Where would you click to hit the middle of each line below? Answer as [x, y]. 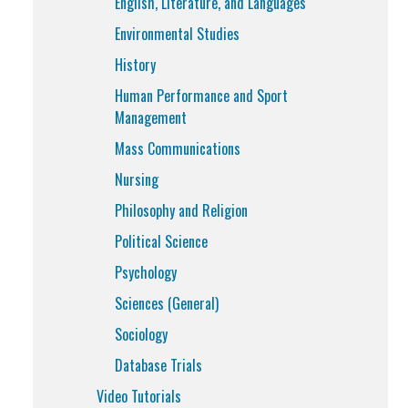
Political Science [161, 241]
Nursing [137, 179]
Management [151, 117]
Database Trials [158, 365]
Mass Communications [178, 148]
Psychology [146, 272]
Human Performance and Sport [201, 96]
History [135, 65]
